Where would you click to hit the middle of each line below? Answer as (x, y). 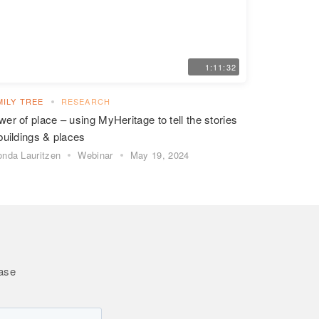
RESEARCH (86, 101)
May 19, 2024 (159, 155)
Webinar (95, 155)
